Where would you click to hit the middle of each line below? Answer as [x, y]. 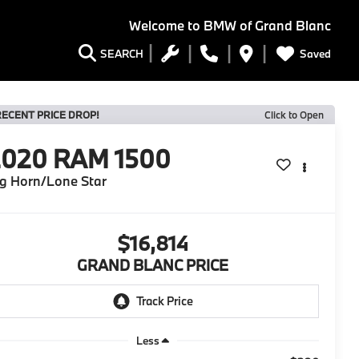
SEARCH [122, 54]
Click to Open [294, 115]
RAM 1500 [112, 159]
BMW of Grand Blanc [266, 26]
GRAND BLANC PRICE [153, 266]
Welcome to [165, 26]
